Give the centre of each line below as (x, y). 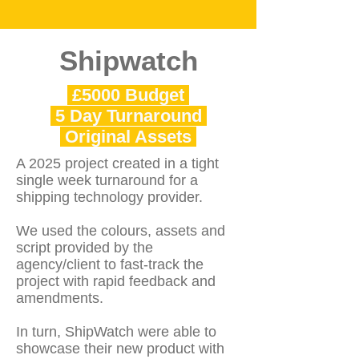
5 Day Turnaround (128, 116)
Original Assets (128, 137)
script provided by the (85, 248)
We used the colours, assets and (121, 231)
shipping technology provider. (109, 197)
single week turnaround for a (107, 180)
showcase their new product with (120, 349)
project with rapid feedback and (116, 281)
